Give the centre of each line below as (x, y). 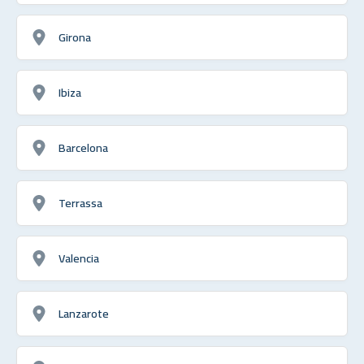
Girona (75, 37)
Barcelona (83, 147)
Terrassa (80, 202)
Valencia (79, 258)
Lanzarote (84, 313)
